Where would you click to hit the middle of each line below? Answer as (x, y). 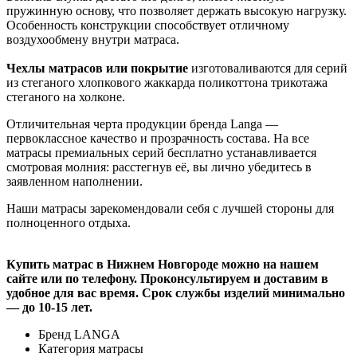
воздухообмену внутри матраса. (93, 39)
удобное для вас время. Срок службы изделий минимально (176, 292)
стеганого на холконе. (66, 96)
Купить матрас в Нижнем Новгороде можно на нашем (163, 264)
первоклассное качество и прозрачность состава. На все (158, 138)
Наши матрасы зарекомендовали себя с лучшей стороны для (170, 208)
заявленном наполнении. (75, 181)
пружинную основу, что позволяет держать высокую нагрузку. (177, 10)
